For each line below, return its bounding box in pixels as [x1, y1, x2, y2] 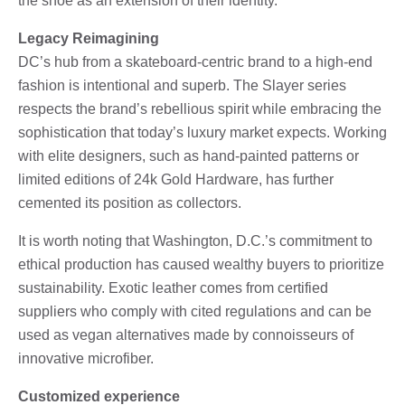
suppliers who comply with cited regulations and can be [18, 303, 372, 319]
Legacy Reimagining [18, 30, 159, 46]
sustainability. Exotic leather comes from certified [18, 279, 328, 296]
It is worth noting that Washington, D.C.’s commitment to [18, 232, 372, 249]
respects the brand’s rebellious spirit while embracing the [18, 100, 381, 117]
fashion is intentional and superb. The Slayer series [18, 77, 346, 93]
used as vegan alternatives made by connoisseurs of [18, 326, 353, 343]
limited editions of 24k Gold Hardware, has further [18, 171, 334, 187]
